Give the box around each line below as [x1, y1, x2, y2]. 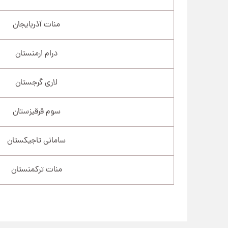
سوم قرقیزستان [12, 105, 61, 118]
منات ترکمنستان [11, 163, 62, 176]
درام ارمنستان [15, 47, 58, 60]
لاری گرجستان [15, 76, 58, 89]
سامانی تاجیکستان [7, 134, 66, 147]
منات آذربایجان [13, 18, 61, 31]
